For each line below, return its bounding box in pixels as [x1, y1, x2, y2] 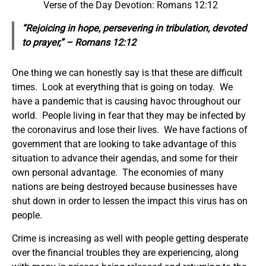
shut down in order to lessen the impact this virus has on [12, 195, 248, 207]
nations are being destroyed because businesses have [12, 180, 237, 192]
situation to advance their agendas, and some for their [12, 152, 237, 164]
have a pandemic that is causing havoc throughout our [12, 95, 240, 107]
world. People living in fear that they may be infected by [12, 109, 246, 121]
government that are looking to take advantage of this [12, 138, 236, 150]
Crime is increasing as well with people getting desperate [12, 232, 248, 244]
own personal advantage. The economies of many [12, 166, 224, 178]
